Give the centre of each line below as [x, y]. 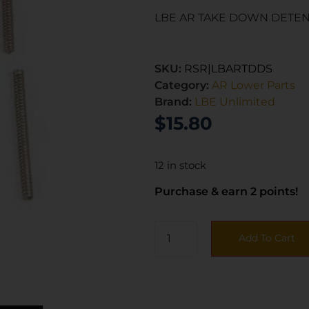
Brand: [175, 101]
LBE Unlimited [235, 101]
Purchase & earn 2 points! [226, 192]
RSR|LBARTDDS [228, 68]
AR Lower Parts [253, 85]
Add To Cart [267, 238]
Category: [183, 85]
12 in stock [180, 165]
